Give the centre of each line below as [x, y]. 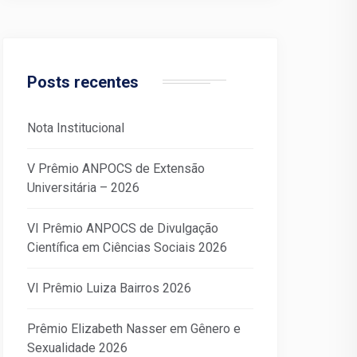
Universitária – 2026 [83, 188]
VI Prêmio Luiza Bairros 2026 [109, 288]
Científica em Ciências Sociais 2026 [127, 247]
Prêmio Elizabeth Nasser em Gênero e [134, 329]
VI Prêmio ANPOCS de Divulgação [123, 228]
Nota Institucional [76, 128]
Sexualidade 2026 [77, 348]
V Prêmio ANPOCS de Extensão [116, 169]
